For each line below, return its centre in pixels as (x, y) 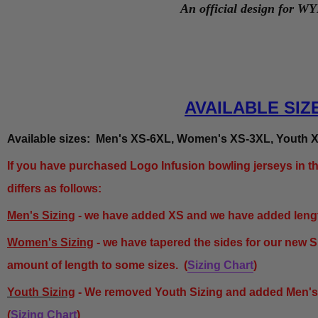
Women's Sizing (50, 243)
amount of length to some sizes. (95, 265)
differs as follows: (54, 189)
